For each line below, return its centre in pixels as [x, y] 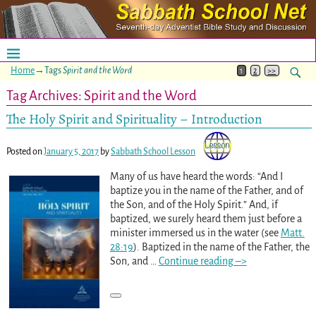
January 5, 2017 [71, 151]
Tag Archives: [45, 96]
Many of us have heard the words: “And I [196, 176]
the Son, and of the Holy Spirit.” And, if [194, 204]
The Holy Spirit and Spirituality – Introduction [134, 119]
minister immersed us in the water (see [195, 232]
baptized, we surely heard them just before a [206, 218]
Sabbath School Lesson [153, 151]
